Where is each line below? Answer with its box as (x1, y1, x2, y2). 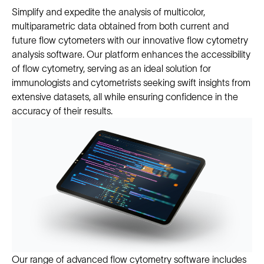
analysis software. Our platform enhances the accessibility (12, 49, 250, 60)
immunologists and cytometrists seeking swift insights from (12, 77, 250, 88)
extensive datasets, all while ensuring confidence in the (12, 91, 238, 102)
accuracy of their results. (12, 105, 113, 116)
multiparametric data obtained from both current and (12, 21, 229, 31)
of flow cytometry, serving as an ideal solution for (12, 63, 211, 74)
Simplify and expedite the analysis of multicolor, (12, 6, 205, 17)
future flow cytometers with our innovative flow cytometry (12, 35, 248, 45)
